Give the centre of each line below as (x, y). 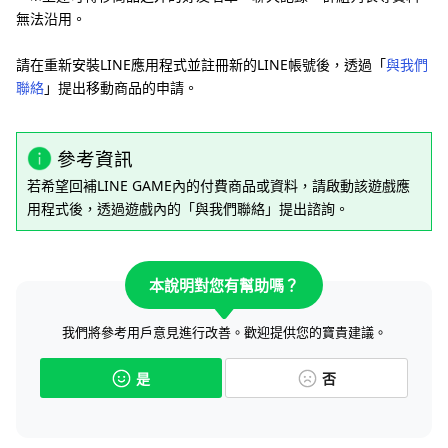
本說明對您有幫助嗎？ (224, 284)
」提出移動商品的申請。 (121, 88)
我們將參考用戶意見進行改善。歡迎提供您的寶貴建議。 (224, 332)
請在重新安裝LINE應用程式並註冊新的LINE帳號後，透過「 (201, 65)
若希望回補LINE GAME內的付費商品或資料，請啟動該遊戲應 (218, 186)
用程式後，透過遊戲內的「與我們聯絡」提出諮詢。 (188, 209)
